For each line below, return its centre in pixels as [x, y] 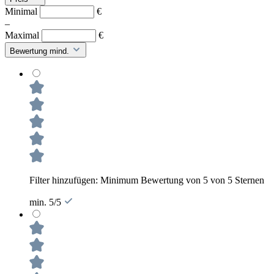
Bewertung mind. [41, 51]
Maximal [23, 35]
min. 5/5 [46, 202]
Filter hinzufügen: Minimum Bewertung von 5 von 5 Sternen [147, 180]
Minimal [22, 11]
